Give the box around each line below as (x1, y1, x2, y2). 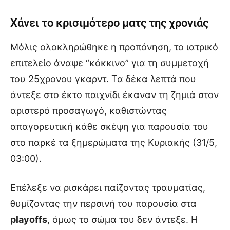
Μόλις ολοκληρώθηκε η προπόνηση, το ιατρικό (10, 42, 218, 52)
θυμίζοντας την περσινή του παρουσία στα (10, 198, 197, 209)
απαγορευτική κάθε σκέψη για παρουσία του (10, 121, 208, 132)
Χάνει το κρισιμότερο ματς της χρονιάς (10, 16, 208, 29)
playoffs (10, 214, 47, 225)
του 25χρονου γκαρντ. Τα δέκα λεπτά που (10, 73, 196, 84)
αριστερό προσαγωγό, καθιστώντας (10, 105, 167, 116)
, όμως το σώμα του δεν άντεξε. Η (47, 214, 198, 225)
